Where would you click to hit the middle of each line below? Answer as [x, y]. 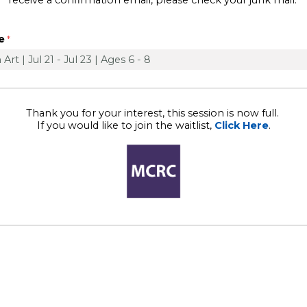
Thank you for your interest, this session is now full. [153, 113]
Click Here [241, 126]
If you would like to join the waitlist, [125, 126]
